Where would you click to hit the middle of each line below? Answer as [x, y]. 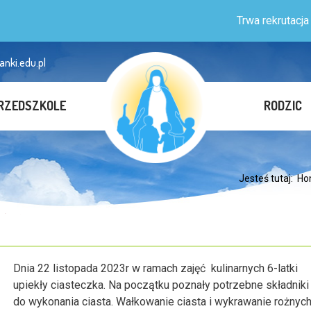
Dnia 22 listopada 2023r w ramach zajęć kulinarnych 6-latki [155, 268]
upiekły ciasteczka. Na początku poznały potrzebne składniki [161, 285]
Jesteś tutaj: [268, 178]
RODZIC [283, 106]
